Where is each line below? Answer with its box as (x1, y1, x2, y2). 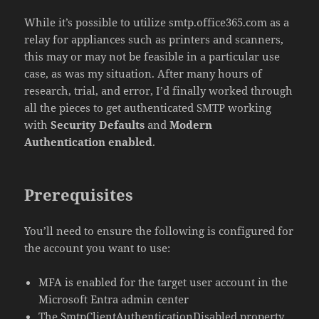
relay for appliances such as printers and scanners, (24, 31, 284, 46)
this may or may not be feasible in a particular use (24, 48, 281, 63)
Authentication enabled (24, 134, 153, 149)
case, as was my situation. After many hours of (24, 66, 263, 80)
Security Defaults (51, 117, 145, 132)
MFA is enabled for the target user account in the (38, 274, 288, 289)
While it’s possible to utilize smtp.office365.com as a (24, 14, 290, 29)
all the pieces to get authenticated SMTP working (24, 100, 272, 115)
